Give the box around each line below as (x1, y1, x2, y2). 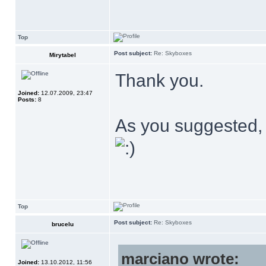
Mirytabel (49, 52, 76, 58)
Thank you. (115, 71, 204, 90)
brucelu (51, 221, 74, 227)
